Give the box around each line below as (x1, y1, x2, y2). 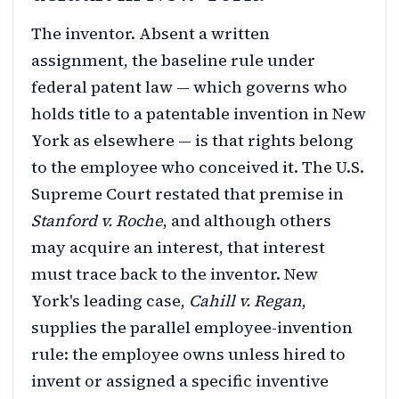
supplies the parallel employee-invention (31, 315, 353, 338)
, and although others (163, 208, 331, 232)
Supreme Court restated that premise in (31, 182, 344, 205)
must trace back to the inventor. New (31, 262, 318, 285)
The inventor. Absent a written (31, 21, 270, 45)
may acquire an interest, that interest (31, 235, 325, 258)
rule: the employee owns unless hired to (31, 342, 346, 365)
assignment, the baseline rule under (31, 48, 315, 71)
